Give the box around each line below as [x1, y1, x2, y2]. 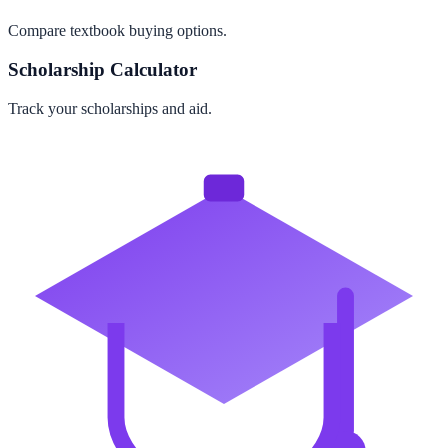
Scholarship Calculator [8, 58, 197, 80]
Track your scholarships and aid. [8, 99, 212, 117]
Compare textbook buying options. [8, 22, 227, 40]
